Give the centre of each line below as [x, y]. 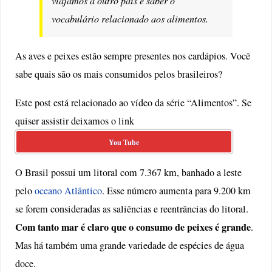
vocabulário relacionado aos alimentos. [132, 19]
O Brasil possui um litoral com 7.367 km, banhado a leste [129, 172]
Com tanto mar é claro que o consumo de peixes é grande [133, 227]
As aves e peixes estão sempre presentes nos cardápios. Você [133, 56]
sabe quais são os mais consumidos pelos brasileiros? [119, 74]
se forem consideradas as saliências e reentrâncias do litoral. [132, 209]
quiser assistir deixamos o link [75, 121]
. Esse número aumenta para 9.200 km [177, 190]
